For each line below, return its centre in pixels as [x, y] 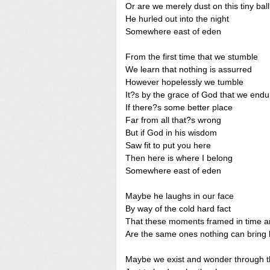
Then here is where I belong [179, 158]
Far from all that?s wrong [173, 120]
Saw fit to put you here [168, 145]
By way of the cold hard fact [178, 209]
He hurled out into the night [177, 19]
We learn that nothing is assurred [189, 69]
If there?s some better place [179, 107]
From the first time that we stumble [192, 57]
